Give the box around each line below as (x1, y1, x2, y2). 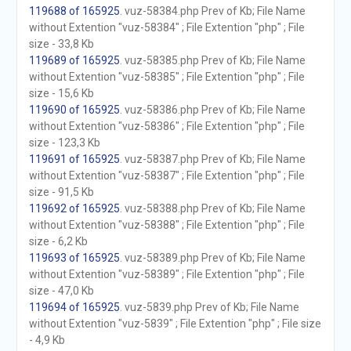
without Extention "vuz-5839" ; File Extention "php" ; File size (28, 317, 321, 330)
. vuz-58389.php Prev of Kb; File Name (119, 251, 306, 264)
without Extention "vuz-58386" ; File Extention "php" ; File (28, 120, 305, 132)
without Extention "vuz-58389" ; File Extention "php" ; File (28, 268, 305, 280)
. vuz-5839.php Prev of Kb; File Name (119, 301, 299, 313)
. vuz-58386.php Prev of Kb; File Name (119, 103, 306, 116)
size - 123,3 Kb (28, 136, 100, 149)
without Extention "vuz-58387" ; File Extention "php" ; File (28, 169, 305, 182)
